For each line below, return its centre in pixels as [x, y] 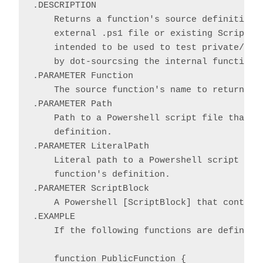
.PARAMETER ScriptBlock [91, 189]
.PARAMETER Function [83, 76]
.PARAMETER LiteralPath [91, 147]
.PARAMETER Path [73, 104]
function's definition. [102, 175]
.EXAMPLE [54, 217]
